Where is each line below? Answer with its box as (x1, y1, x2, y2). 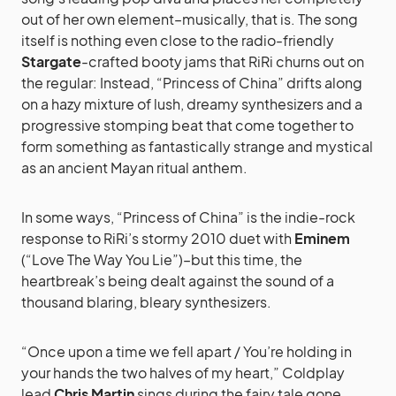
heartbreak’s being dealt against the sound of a (21, 271, 334, 290)
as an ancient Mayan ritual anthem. (21, 158, 247, 177)
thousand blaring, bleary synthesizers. (21, 293, 271, 311)
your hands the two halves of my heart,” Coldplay (21, 363, 345, 382)
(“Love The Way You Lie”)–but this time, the (21, 250, 302, 269)
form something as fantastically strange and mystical (21, 137, 373, 156)
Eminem (294, 229, 350, 247)
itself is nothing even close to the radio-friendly (21, 31, 334, 49)
